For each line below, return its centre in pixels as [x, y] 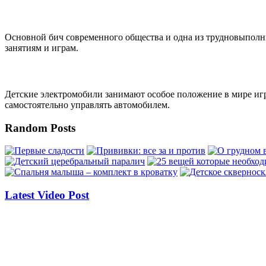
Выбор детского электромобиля [87, 71]
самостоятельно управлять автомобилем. [87, 104]
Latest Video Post [47, 195]
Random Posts [40, 128]
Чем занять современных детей [85, 14]
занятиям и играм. [42, 48]
